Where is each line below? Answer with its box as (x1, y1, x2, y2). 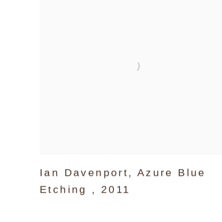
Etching (40, 183, 92, 195)
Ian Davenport (40, 166, 129, 178)
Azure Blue (137, 166, 206, 178)
